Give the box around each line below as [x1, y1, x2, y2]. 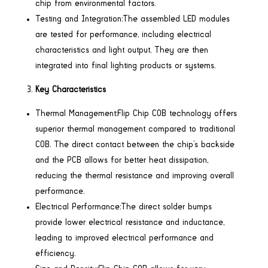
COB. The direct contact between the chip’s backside [35, 140, 234, 149]
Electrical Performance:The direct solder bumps [35, 202, 212, 211]
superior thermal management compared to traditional [35, 124, 235, 133]
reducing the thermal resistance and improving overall [35, 171, 234, 180]
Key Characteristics [35, 85, 106, 94]
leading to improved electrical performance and [35, 233, 214, 242]
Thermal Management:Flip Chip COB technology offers [35, 109, 237, 118]
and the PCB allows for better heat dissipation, [35, 156, 208, 165]
